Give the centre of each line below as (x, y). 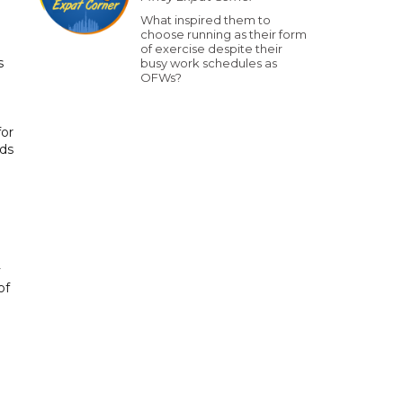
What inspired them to (206, 20)
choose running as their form (224, 34)
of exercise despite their (211, 49)
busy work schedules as (209, 63)
